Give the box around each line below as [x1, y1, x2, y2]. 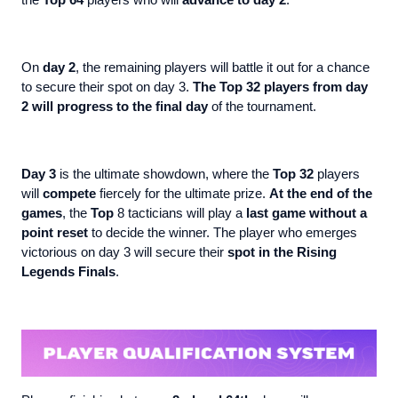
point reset [21, 226, 88, 241]
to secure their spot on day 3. [21, 80, 193, 95]
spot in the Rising [227, 245, 337, 260]
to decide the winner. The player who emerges [88, 226, 357, 241]
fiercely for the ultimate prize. [96, 187, 269, 202]
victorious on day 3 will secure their [21, 245, 227, 260]
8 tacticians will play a [117, 206, 246, 221]
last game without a [246, 206, 367, 221]
